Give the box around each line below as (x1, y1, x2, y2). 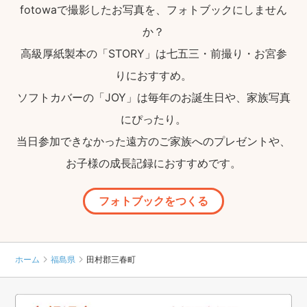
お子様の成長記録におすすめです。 (66, 156, 241, 171)
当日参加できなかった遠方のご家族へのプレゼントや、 (16, 134, 291, 149)
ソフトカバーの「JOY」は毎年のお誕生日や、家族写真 (16, 90, 291, 105)
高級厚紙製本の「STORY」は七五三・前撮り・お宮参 (20, 47, 287, 61)
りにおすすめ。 (115, 69, 192, 83)
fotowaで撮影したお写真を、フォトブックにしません (20, 3, 287, 17)
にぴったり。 (121, 112, 186, 127)
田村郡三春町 (86, 254, 136, 265)
